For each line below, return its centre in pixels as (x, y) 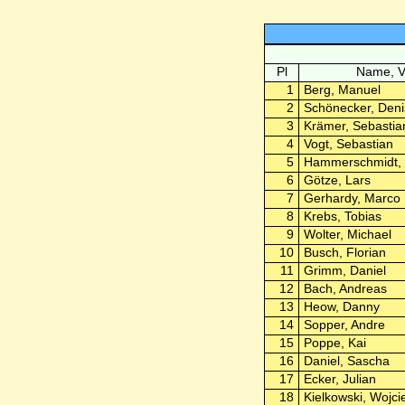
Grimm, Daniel (344, 270)
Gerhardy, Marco (352, 198)
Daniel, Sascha (346, 361)
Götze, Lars (337, 180)
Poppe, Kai (334, 343)
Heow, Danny (341, 306)
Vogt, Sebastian (348, 144)
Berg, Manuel (342, 89)
